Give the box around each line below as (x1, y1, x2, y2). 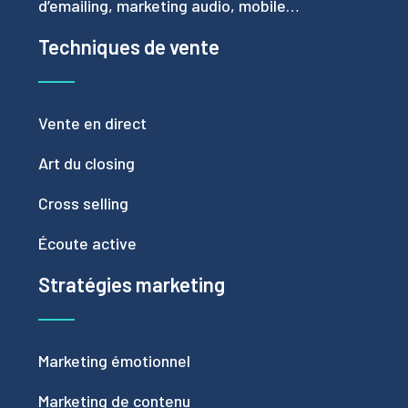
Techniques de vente (38, 34, 219, 58)
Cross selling (38, 192, 128, 213)
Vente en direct (38, 112, 147, 133)
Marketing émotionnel (38, 350, 190, 371)
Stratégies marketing (38, 271, 225, 296)
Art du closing (38, 152, 135, 173)
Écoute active (38, 232, 137, 253)
